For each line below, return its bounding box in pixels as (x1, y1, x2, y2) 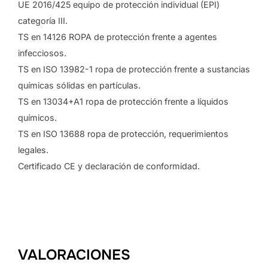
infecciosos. (18, 48, 66, 59)
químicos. (18, 112, 57, 123)
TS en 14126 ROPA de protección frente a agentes (18, 32, 217, 42)
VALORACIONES (18, 245, 130, 264)
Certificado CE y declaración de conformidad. (18, 161, 200, 172)
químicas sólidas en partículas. (18, 80, 141, 91)
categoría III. (18, 16, 68, 26)
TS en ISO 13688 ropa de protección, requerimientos (18, 129, 229, 139)
